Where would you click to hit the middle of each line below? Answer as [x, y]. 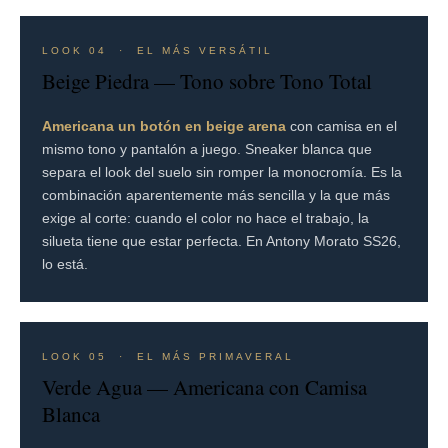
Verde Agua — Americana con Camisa [204, 386]
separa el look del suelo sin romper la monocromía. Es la [222, 171]
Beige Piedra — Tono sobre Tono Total [207, 80]
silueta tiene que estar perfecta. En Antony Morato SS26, [221, 240]
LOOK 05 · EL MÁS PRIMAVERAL [168, 356]
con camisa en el [341, 125]
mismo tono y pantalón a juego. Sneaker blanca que [207, 148]
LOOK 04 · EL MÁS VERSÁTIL [157, 50]
